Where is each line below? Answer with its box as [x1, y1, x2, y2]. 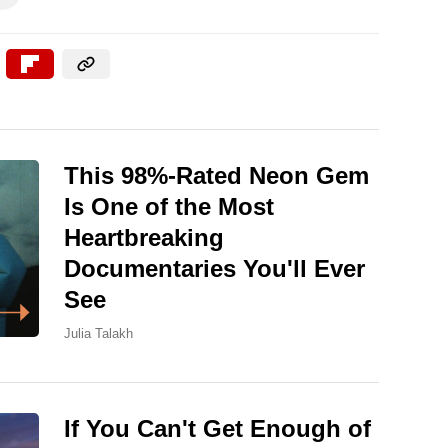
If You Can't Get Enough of [64, 415, 371, 443]
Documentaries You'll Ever [64, 255, 365, 283]
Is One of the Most [64, 193, 274, 221]
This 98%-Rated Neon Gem [64, 162, 369, 190]
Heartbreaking [64, 224, 224, 252]
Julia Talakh [64, 326, 133, 342]
